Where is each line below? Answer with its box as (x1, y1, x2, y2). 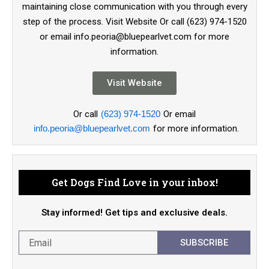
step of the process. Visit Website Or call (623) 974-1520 (22, 16, 247, 28)
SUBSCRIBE (180, 237, 228, 248)
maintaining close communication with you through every (22, 1, 247, 13)
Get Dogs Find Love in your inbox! (51, 176, 218, 189)
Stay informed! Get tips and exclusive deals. (41, 207, 228, 219)
